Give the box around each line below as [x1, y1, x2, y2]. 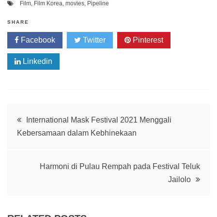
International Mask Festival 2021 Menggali [26, 116, 171, 124]
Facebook [19, 36, 55, 45]
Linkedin [21, 57, 52, 66]
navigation [7, 134, 86, 152]
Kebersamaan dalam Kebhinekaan [17, 129, 137, 138]
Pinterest [131, 36, 163, 45]
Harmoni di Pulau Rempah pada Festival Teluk [40, 162, 200, 171]
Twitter [81, 36, 106, 45]
